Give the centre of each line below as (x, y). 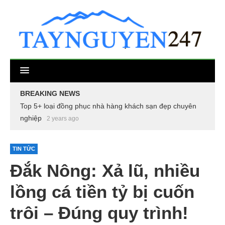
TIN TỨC (24, 148)
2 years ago (63, 118)
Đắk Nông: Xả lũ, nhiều (105, 170)
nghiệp (31, 118)
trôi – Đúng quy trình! (99, 212)
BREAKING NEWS (50, 93)
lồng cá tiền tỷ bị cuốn (102, 191)
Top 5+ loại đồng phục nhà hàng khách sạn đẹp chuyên (108, 106)
